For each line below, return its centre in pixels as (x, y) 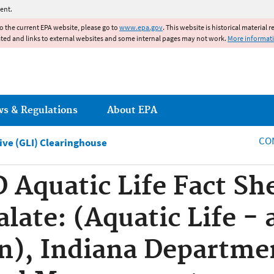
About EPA (132, 110)
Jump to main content (137, 7)
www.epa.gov (141, 27)
